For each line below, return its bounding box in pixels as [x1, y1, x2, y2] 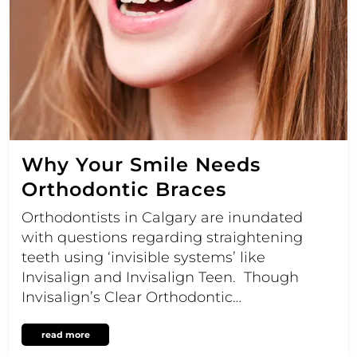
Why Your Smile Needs [22, 153, 261, 177]
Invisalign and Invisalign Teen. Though [22, 269, 299, 287]
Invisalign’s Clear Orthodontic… [22, 288, 241, 307]
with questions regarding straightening [22, 229, 303, 247]
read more [41, 329, 90, 341]
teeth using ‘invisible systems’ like [22, 249, 265, 267]
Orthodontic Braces [22, 178, 226, 202]
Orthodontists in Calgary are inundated [22, 209, 303, 227]
